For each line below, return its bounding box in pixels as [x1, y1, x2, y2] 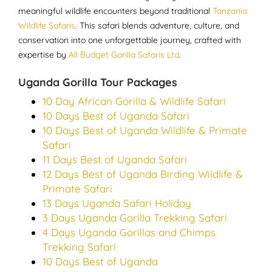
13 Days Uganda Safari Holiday [42, 197, 191, 209]
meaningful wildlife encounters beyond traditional [18, 5, 212, 16]
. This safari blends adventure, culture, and [75, 20, 239, 31]
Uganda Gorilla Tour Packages [18, 75, 177, 89]
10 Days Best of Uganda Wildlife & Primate [42, 124, 247, 137]
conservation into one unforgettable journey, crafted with [18, 35, 241, 46]
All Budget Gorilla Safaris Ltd [69, 49, 179, 60]
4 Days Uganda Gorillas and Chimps [42, 226, 216, 239]
